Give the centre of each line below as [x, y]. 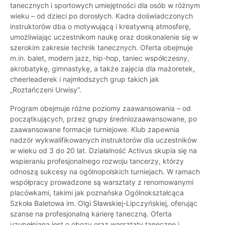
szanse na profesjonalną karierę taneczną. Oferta [91, 214]
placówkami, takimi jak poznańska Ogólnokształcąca [97, 193]
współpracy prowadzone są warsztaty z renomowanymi [102, 182]
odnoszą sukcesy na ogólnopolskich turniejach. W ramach [105, 172]
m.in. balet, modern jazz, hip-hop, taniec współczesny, [100, 58]
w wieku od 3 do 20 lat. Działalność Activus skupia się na [103, 151]
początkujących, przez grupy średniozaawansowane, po [103, 119]
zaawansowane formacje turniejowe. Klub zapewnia [95, 130]
